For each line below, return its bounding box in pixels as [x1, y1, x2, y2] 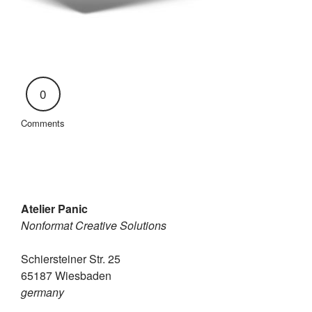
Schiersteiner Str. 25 [21, 251, 120, 267]
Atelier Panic [21, 201, 88, 217]
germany [21, 284, 64, 300]
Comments [21, 116, 65, 130]
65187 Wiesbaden [21, 267, 111, 283]
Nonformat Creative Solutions [21, 217, 166, 233]
